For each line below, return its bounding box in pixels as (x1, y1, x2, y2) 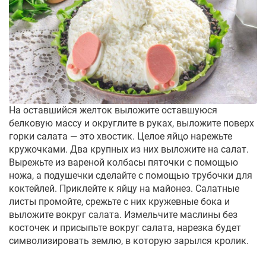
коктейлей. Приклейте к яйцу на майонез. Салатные (9, 182, 239, 194)
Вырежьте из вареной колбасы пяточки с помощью (9, 156, 238, 168)
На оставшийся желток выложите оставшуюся (9, 104, 217, 116)
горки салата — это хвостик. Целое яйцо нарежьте (9, 130, 232, 142)
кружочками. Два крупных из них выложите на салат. (9, 143, 249, 155)
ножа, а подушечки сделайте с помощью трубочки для (9, 169, 252, 181)
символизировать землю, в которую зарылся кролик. (9, 235, 249, 246)
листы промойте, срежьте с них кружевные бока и (9, 195, 230, 207)
